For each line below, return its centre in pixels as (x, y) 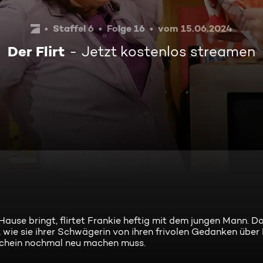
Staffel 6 (73, 28)
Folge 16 (126, 28)
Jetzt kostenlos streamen (168, 51)
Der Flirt (36, 51)
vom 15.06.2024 (195, 28)
